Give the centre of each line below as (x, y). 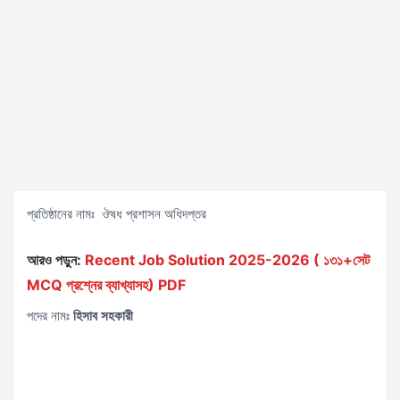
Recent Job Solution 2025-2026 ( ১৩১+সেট (227, 260)
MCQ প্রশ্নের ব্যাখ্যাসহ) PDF (106, 285)
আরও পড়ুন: (54, 260)
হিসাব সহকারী (103, 316)
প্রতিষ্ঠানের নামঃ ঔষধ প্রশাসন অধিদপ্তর (117, 214)
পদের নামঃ (50, 316)
